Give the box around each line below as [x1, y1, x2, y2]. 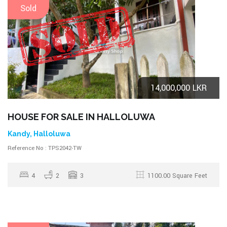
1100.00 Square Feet [147, 171, 207, 180]
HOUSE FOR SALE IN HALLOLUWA [8, 111, 155, 122]
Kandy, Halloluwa [8, 129, 70, 138]
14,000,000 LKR [150, 82, 207, 94]
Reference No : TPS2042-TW [8, 143, 82, 153]
